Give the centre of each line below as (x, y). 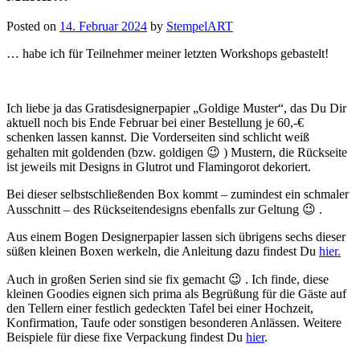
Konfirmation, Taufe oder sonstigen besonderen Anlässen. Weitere (174, 323)
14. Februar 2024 (103, 27)
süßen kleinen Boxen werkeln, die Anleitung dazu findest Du (163, 252)
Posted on (33, 27)
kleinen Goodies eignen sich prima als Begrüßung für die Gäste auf (176, 294)
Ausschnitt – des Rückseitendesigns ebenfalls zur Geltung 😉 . (164, 210)
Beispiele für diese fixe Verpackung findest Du (126, 337)
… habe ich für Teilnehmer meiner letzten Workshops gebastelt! (168, 54)
